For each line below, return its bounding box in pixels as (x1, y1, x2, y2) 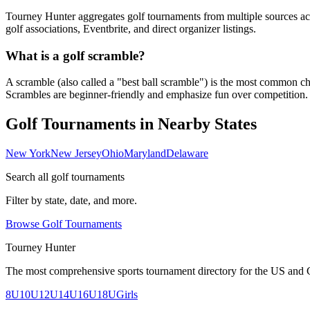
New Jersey (51, 147, 102, 160)
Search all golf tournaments (6, 171, 125, 183)
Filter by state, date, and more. (6, 194, 137, 207)
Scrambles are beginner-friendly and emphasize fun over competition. (6, 89, 308, 101)
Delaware (166, 147, 208, 160)
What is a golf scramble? (6, 48, 145, 63)
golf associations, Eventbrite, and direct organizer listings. (6, 22, 256, 35)
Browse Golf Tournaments (6, 218, 122, 230)
